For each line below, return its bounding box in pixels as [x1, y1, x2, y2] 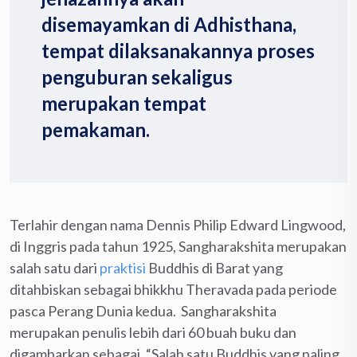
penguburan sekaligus [41, 65, 233, 88]
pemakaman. [41, 117, 150, 141]
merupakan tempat [41, 91, 206, 115]
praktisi [100, 258, 146, 277]
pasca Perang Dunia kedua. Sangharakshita [10, 301, 277, 320]
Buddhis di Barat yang [146, 258, 283, 277]
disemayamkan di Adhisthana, [41, 12, 296, 36]
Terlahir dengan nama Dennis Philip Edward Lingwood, [10, 215, 346, 233]
